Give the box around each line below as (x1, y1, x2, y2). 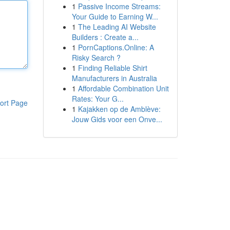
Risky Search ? (71, 52, 121, 63)
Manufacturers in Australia (71, 73, 157, 83)
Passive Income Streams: (78, 1, 161, 11)
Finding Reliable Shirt (78, 63, 147, 73)
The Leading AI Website (78, 22, 156, 32)
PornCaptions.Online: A (78, 42, 154, 52)
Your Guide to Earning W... (71, 11, 158, 22)
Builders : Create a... (71, 32, 139, 42)
